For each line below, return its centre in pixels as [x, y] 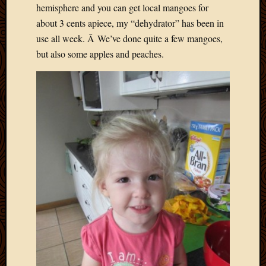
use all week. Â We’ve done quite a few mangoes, [129, 38]
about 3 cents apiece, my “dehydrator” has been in [130, 23]
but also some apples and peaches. [100, 53]
